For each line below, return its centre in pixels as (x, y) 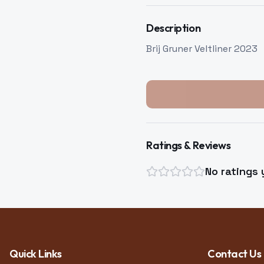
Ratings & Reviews (189, 145)
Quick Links (36, 254)
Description (174, 28)
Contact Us (235, 254)
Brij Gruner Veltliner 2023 (202, 49)
